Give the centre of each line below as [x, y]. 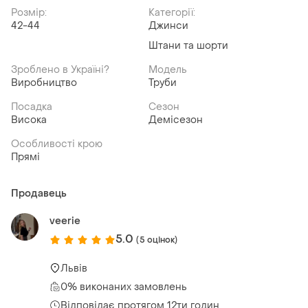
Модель [168, 70]
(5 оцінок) [157, 240]
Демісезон [176, 120]
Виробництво [44, 83]
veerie [65, 221]
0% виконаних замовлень [124, 287]
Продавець [39, 194]
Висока [29, 120]
